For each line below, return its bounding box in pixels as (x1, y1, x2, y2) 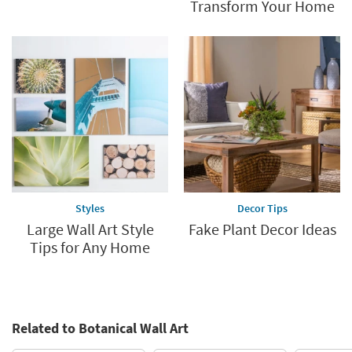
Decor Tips (236, 200, 288, 215)
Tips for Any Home (30, 236, 150, 257)
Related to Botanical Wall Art (12, 318, 189, 337)
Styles (75, 200, 104, 215)
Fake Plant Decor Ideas (188, 218, 336, 239)
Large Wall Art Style (26, 218, 154, 239)
